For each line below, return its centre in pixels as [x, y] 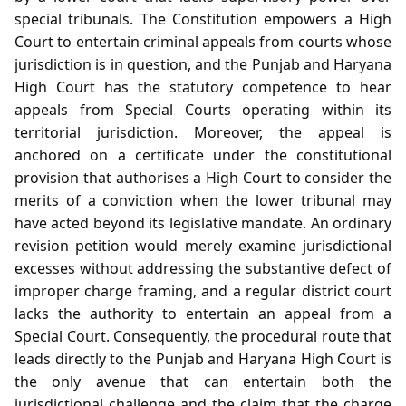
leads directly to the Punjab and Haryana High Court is [203, 358]
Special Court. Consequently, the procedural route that [203, 336]
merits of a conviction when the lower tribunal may [203, 200]
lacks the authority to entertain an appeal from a [203, 313]
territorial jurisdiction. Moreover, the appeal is [203, 132]
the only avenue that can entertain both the [203, 381]
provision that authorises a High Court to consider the [203, 177]
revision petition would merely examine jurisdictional [203, 245]
